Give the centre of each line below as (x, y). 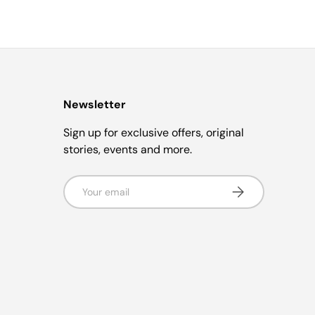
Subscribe (253, 188)
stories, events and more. (128, 149)
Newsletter (95, 104)
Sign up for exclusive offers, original (154, 132)
